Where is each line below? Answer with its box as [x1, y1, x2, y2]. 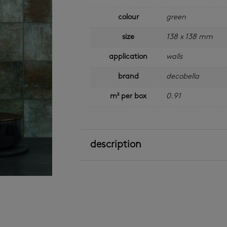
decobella [166, 73, 200, 81]
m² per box [110, 93, 147, 101]
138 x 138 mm [166, 33, 213, 42]
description [90, 140, 142, 150]
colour [118, 14, 139, 22]
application [109, 53, 148, 61]
